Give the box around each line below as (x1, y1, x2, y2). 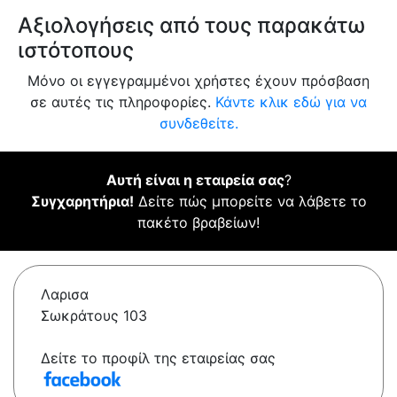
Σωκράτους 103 (41, 307, 147, 325)
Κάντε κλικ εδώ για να (215, 93, 367, 112)
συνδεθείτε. (159, 114, 238, 133)
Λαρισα (41, 285, 89, 304)
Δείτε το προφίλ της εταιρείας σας (41, 349, 276, 368)
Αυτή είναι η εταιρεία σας (105, 171, 284, 190)
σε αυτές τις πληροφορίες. (30, 93, 215, 112)
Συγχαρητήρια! (30, 192, 134, 211)
